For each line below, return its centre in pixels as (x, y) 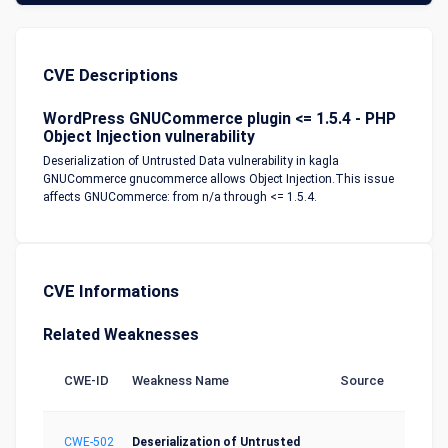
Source (362, 380)
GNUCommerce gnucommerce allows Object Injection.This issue (218, 179)
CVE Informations (111, 291)
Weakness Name (180, 380)
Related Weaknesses (121, 334)
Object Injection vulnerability (149, 136)
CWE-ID (86, 380)
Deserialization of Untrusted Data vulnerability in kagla (191, 161)
